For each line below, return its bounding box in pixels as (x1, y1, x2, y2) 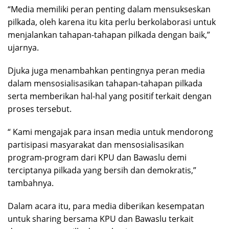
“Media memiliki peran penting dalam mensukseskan (8, 4, 211, 15)
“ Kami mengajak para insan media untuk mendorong (8, 126, 213, 138)
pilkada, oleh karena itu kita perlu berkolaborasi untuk (8, 16, 216, 28)
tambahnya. (8, 177, 54, 189)
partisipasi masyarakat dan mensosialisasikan (8, 139, 184, 151)
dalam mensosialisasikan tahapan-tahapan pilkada (8, 78, 202, 89)
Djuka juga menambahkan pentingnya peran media (8, 65, 205, 77)
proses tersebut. (8, 103, 72, 115)
